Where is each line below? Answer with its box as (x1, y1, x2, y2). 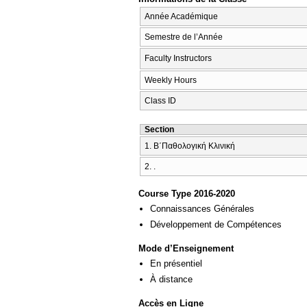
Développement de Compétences (150, 219, 282, 230)
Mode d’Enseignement (138, 243, 234, 254)
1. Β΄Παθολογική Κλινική (145, 141, 235, 151)
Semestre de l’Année (145, 32, 223, 42)
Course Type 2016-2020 (138, 188, 235, 199)
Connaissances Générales (150, 203, 254, 214)
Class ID (145, 96, 176, 106)
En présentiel (150, 258, 202, 269)
